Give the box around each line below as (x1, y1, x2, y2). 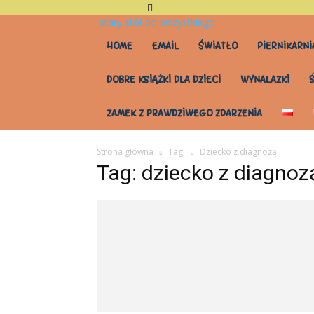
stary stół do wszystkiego (100, 15, 215, 29)
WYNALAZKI (240, 73, 289, 86)
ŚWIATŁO (198, 39, 238, 53)
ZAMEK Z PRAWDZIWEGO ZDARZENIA (107, 107, 262, 120)
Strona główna (97, 146, 153, 158)
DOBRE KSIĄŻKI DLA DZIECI (107, 73, 221, 86)
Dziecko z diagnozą (200, 146, 277, 158)
